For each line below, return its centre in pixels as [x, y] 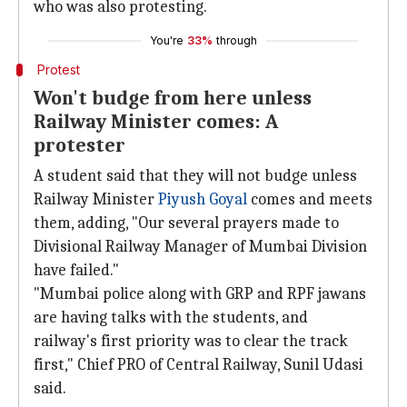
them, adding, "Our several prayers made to [186, 223]
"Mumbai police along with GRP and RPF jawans [200, 294]
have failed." [76, 270]
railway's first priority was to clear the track [191, 341]
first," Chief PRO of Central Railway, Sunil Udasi [199, 365]
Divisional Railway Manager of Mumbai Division [200, 247]
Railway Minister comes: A [156, 122]
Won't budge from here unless [173, 98]
